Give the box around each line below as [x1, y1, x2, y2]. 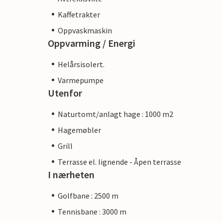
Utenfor [48, 86, 82, 99]
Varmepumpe [58, 75, 104, 85]
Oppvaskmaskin [58, 25, 112, 35]
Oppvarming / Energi [48, 36, 135, 49]
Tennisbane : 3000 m [58, 206, 126, 217]
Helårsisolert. [58, 59, 105, 69]
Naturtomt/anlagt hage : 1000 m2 [58, 109, 173, 119]
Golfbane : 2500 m [58, 190, 118, 201]
